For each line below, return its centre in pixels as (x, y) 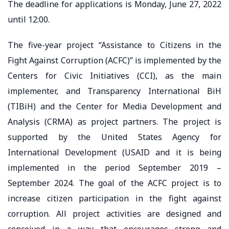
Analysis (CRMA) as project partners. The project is (114, 121)
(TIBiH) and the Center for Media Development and (114, 106)
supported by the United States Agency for (114, 137)
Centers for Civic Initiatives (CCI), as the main (114, 75)
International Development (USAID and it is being (114, 152)
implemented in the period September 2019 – (114, 167)
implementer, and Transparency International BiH (114, 91)
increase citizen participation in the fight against (114, 198)
